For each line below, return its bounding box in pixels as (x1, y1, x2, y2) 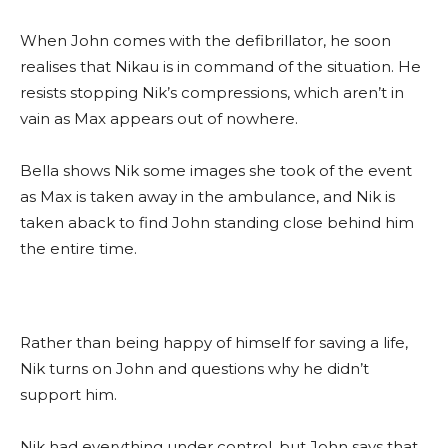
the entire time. (20, 239, 137, 258)
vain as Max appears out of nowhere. (20, 109, 298, 128)
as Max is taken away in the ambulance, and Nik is (20, 187, 395, 206)
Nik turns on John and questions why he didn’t (20, 359, 369, 378)
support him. (20, 385, 117, 404)
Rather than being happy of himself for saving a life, (20, 333, 408, 352)
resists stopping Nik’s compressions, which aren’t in (20, 83, 404, 102)
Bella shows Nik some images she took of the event (20, 161, 412, 180)
